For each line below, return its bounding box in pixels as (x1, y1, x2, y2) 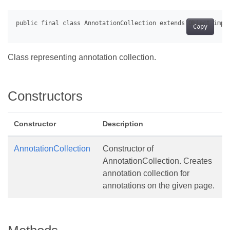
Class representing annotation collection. (8, 53, 156, 62)
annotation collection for (103, 169, 189, 178)
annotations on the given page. (103, 181, 215, 190)
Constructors (8, 89, 83, 103)
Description (103, 120, 143, 128)
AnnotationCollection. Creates (103, 157, 212, 165)
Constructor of (103, 144, 154, 153)
